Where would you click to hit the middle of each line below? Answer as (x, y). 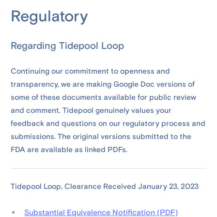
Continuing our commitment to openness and (91, 71)
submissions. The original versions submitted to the (101, 137)
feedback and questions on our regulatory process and (108, 124)
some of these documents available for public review (104, 97)
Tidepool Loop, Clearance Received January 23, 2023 (105, 186)
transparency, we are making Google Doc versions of (103, 84)
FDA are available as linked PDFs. (69, 150)
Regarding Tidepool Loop (68, 46)
